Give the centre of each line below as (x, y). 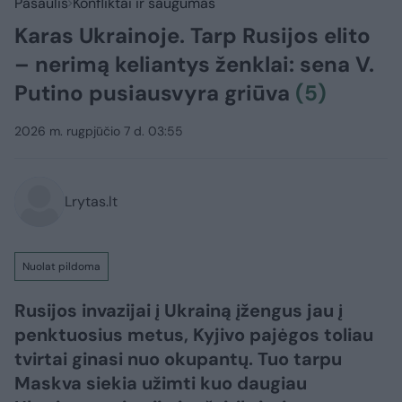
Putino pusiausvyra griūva (155, 93)
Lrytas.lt (91, 202)
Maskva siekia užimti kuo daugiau (161, 384)
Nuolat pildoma (61, 267)
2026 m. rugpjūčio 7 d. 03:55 (99, 131)
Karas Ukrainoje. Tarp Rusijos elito (192, 36)
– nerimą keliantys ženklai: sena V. (194, 65)
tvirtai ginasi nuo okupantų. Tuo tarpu (178, 359)
